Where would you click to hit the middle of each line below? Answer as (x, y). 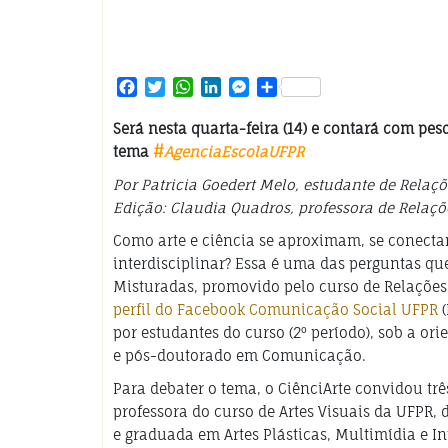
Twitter (193, 86)
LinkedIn (254, 86)
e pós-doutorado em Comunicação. (239, 355)
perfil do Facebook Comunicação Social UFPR (275, 309)
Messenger (290, 86)
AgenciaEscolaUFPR (234, 151)
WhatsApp (231, 86)
